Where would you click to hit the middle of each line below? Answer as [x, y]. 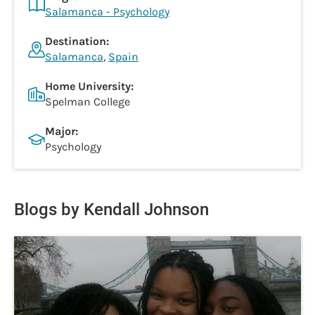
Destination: [77, 41]
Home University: [89, 86]
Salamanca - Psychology [107, 12]
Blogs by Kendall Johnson [111, 210]
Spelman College [88, 102]
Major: [62, 131]
